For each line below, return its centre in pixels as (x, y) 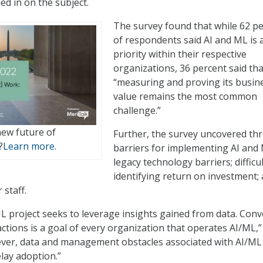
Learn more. (30, 146)
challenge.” (137, 111)
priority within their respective (180, 54)
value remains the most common (185, 97)
